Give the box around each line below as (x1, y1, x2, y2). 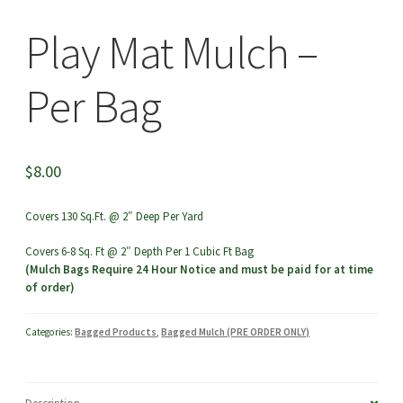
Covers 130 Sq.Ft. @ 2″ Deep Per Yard (25, 209, 204, 225)
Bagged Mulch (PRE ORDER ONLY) (161, 326, 310, 339)
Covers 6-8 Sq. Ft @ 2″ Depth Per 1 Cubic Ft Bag (25, 243, 255, 259)
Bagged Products (75, 326, 157, 339)
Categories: (25, 326, 76, 339)
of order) (25, 279, 76, 295)
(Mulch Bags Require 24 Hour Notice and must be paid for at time (25, 261, 374, 277)
